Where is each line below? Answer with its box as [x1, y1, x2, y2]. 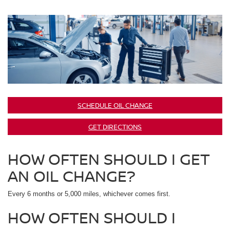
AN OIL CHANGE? [8, 165, 136, 187]
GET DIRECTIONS [88, 122, 142, 132]
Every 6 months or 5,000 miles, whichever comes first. [8, 190, 170, 198]
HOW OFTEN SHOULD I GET [8, 148, 210, 170]
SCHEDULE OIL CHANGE [78, 101, 152, 110]
